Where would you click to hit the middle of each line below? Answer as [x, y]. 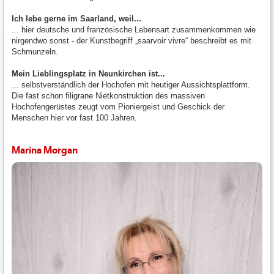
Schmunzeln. [35, 51]
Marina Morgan [45, 150]
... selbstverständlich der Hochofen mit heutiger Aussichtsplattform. [131, 84]
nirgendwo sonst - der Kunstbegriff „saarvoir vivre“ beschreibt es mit [131, 40]
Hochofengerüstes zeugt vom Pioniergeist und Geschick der [118, 106]
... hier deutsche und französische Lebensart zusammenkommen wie [134, 29]
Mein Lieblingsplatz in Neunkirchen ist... [88, 73]
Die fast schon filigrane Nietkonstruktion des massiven [108, 95]
